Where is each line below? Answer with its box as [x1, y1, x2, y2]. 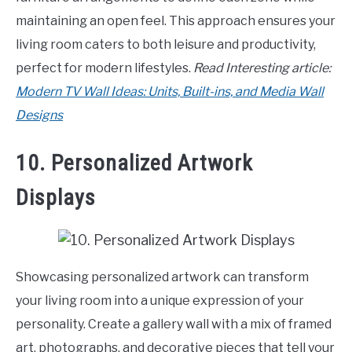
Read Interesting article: [193, 60, 331, 76]
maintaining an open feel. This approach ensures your [16, 13, 335, 29]
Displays [16, 184, 96, 211]
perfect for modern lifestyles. [16, 60, 193, 76]
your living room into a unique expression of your [16, 292, 304, 308]
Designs [16, 108, 63, 123]
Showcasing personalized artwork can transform [16, 269, 309, 284]
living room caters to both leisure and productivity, [16, 37, 316, 53]
